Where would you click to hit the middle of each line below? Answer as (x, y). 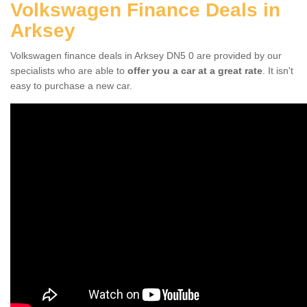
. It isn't (278, 70)
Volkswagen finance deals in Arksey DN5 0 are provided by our (146, 55)
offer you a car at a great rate (195, 70)
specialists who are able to (69, 70)
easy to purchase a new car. (71, 85)
